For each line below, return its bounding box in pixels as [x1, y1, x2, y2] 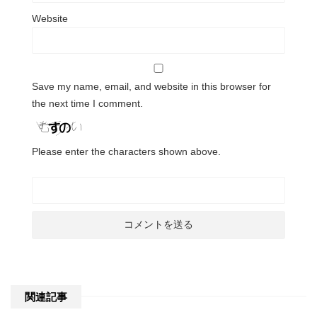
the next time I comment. [32, 97, 143, 109]
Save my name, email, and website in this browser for [32, 80, 271, 92]
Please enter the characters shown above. [32, 145, 221, 157]
